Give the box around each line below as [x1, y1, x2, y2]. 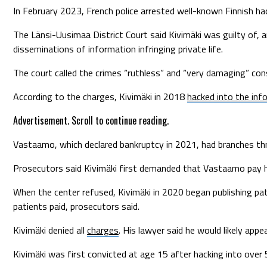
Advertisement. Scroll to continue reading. [13, 113, 169, 128]
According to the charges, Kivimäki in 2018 [13, 89, 187, 104]
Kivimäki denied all [13, 222, 87, 237]
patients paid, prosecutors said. [13, 198, 139, 213]
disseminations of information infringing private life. [13, 41, 223, 56]
